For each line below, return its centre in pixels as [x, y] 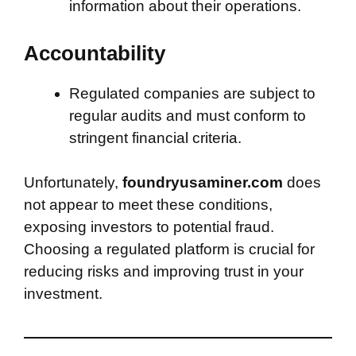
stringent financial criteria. [155, 137]
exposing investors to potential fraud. [149, 227]
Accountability [95, 53]
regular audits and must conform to [188, 115]
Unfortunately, [71, 182]
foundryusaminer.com [203, 182]
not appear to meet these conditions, [148, 205]
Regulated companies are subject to [192, 93]
